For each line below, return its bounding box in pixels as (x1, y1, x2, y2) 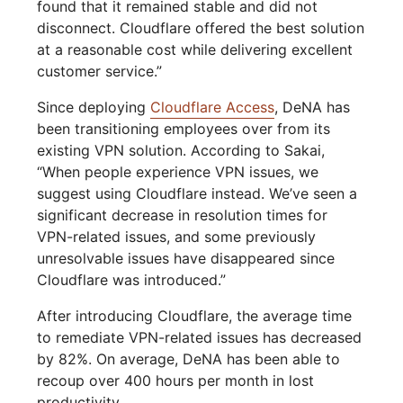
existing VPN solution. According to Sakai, (37, 141, 326, 160)
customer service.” (37, 62, 163, 81)
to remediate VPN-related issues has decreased (37, 328, 363, 347)
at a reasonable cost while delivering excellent (37, 40, 354, 59)
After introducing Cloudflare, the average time (37, 307, 353, 326)
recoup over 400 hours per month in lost (37, 372, 315, 390)
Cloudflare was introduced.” (37, 271, 227, 290)
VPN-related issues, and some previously (37, 228, 317, 246)
